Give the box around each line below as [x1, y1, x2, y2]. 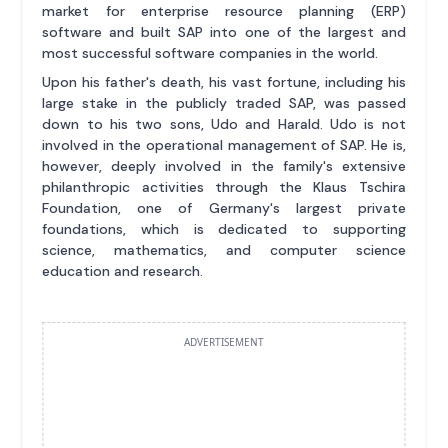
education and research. [42, 262, 204, 281]
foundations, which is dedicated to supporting [42, 220, 406, 239]
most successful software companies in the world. [42, 44, 379, 63]
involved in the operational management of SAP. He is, [42, 136, 406, 155]
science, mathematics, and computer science [42, 241, 406, 260]
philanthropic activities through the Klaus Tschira [42, 178, 406, 197]
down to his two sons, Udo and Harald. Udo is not [42, 115, 406, 134]
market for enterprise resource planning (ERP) [42, 2, 406, 21]
